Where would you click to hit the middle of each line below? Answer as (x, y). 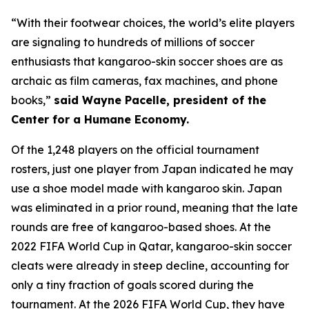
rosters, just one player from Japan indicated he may (152, 169)
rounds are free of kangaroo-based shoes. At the (141, 227)
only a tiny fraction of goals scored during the (132, 285)
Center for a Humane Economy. (100, 119)
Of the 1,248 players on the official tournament (135, 150)
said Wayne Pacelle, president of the (160, 100)
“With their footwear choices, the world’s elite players (153, 23)
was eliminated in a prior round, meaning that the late (154, 208)
